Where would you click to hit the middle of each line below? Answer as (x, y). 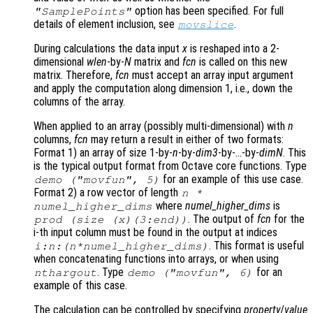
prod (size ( (76, 220)
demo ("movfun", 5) (97, 180)
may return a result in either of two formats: (186, 140)
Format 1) (55, 153)
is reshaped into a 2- (233, 49)
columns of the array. (79, 102)
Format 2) (55, 193)
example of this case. (80, 286)
